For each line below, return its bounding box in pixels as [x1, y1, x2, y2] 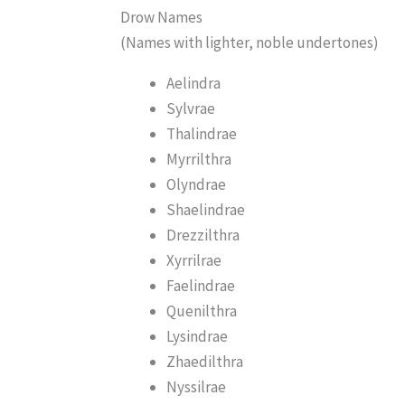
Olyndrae [166, 174, 227, 194]
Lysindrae [166, 325, 229, 346]
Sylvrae [166, 98, 216, 118]
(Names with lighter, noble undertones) [120, 32, 380, 52]
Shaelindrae [166, 199, 246, 220]
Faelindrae [166, 275, 236, 296]
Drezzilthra [166, 224, 240, 245]
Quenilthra [166, 300, 238, 321]
